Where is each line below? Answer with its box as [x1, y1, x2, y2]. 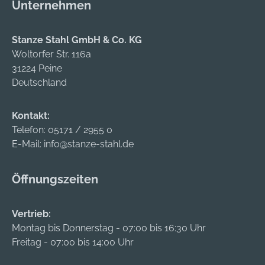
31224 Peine [12, 63, 62, 75]
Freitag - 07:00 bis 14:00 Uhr [12, 237, 134, 248]
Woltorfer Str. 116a [12, 49, 91, 60]
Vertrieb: [12, 208, 51, 220]
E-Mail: [12, 138, 44, 150]
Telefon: [12, 124, 48, 136]
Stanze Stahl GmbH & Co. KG [12, 34, 142, 46]
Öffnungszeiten [12, 172, 98, 187]
